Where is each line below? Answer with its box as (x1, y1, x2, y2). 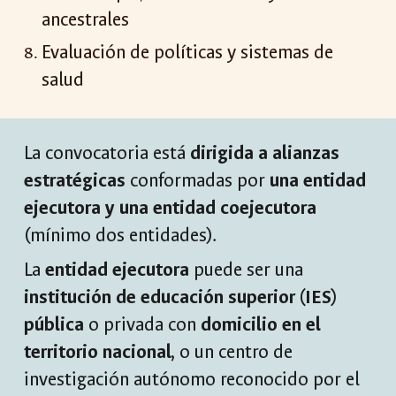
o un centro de (175, 340, 293, 364)
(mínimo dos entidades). (24, 224, 217, 247)
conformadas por (126, 169, 270, 193)
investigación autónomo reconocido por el (24, 368, 361, 392)
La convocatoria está (24, 141, 191, 165)
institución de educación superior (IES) (24, 286, 338, 309)
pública (24, 313, 85, 337)
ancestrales (42, 8, 130, 33)
